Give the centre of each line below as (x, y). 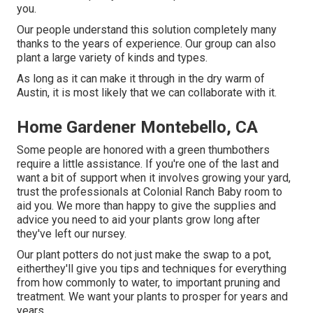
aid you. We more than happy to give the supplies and (146, 206)
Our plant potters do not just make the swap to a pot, (144, 255)
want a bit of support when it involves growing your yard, (154, 178)
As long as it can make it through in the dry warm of (141, 79)
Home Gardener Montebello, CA (137, 128)
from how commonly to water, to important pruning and (148, 283)
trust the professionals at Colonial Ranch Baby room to (150, 192)
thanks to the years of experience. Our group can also (146, 44)
